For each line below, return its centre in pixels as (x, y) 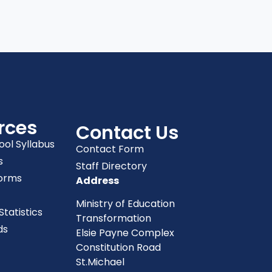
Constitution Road (118, 247)
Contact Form (110, 149)
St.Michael (100, 262)
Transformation (113, 218)
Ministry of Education (125, 203)
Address (97, 180)
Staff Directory (111, 166)
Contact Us (127, 132)
